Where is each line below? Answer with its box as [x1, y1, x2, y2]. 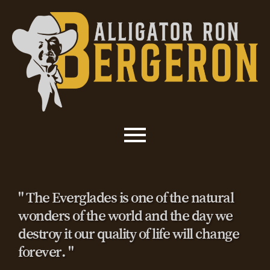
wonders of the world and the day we [18, 208, 233, 224]
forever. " [18, 244, 73, 260]
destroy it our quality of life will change [18, 226, 239, 242]
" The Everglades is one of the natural [18, 190, 233, 206]
